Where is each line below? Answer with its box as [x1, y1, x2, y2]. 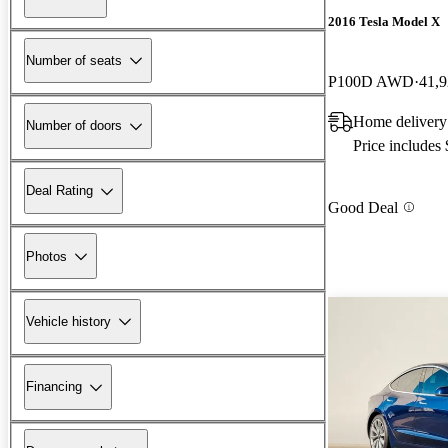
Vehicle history [26, 313, 111, 329]
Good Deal [328, 198, 398, 216]
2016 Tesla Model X [328, 14, 440, 30]
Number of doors [26, 118, 122, 134]
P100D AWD [328, 72, 414, 90]
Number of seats [26, 52, 122, 68]
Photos [26, 248, 67, 264]
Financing [26, 379, 82, 395]
